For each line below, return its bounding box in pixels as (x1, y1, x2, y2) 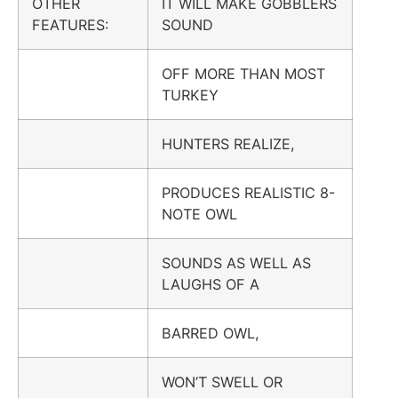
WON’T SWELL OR (162, 372, 283, 391)
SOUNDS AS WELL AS (162, 253, 311, 272)
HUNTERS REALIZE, (162, 134, 295, 153)
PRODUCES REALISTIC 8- (162, 183, 335, 202)
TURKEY (162, 85, 219, 104)
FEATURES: (32, 15, 126, 34)
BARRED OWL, (162, 323, 259, 342)
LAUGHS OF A (162, 275, 259, 293)
